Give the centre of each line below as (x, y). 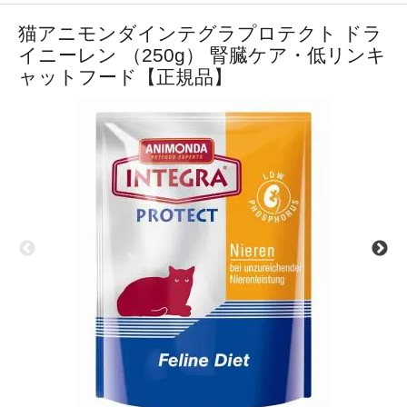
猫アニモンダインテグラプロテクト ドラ (200, 34)
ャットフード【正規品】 (125, 77)
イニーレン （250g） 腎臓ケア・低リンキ (202, 55)
